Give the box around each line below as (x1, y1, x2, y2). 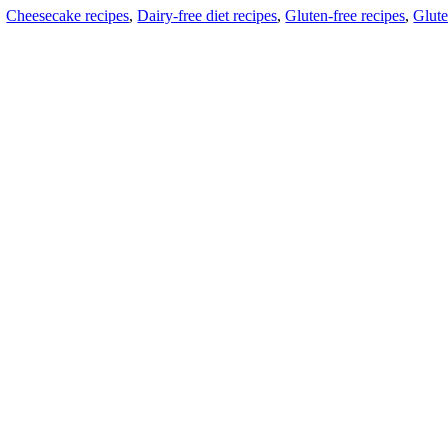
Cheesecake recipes (6, 7, 130, 25)
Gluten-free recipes (285, 7, 406, 25)
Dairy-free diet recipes (137, 7, 278, 25)
